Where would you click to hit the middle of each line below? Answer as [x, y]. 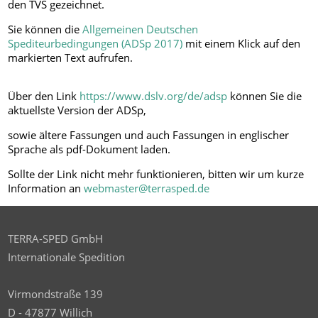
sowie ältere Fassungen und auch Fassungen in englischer [149, 135]
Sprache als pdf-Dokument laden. [89, 149]
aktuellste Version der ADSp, [77, 110]
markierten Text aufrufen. [71, 58]
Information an [46, 188]
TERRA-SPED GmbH [56, 239]
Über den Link [44, 96]
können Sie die [265, 96]
